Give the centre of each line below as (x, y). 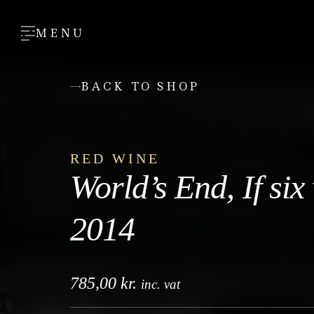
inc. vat (161, 285)
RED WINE (115, 159)
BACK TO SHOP (140, 87)
